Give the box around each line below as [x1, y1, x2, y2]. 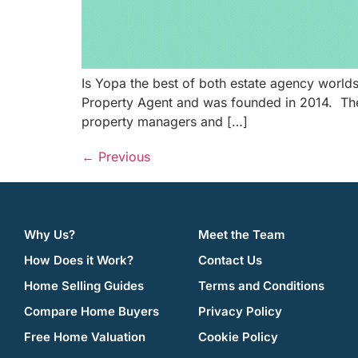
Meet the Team [198, 226, 285, 242]
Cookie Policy [198, 328, 278, 344]
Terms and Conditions [198, 277, 324, 293]
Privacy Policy [198, 303, 282, 319]
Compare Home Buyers [24, 303, 159, 319]
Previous [94, 148, 150, 165]
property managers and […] [82, 113, 248, 129]
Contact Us [198, 252, 262, 268]
